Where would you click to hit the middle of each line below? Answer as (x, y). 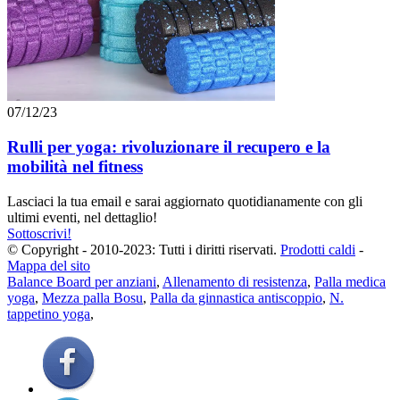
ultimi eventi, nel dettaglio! (82, 217)
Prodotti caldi (318, 249)
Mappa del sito (49, 265)
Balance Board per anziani (82, 281)
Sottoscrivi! (39, 233)
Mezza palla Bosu (92, 297)
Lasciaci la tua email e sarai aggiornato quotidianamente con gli (185, 201)
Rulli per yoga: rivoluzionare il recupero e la (169, 147)
